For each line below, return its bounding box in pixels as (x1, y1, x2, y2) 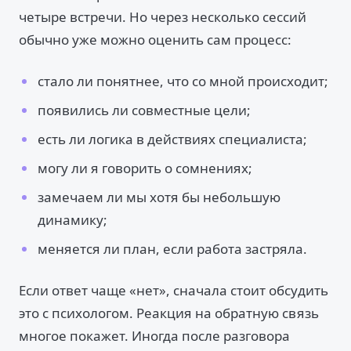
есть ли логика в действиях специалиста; (38, 130, 307, 148)
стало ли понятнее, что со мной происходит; (38, 72, 328, 90)
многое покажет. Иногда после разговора (19, 327, 290, 345)
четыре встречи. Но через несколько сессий (19, 8, 306, 26)
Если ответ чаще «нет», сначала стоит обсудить (19, 281, 328, 299)
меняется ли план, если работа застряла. (38, 240, 307, 258)
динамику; (38, 211, 107, 229)
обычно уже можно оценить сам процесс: (19, 31, 291, 49)
